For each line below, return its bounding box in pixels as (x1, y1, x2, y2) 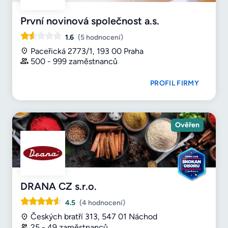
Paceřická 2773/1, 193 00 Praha (31, 46, 144, 56)
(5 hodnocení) (78, 33, 123, 42)
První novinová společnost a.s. (20, 14, 159, 27)
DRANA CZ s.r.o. (20, 180, 97, 193)
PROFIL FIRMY (150, 79, 199, 88)
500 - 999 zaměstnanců (31, 56, 118, 67)
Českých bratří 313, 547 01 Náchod (31, 212, 157, 222)
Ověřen (175, 121, 199, 130)
